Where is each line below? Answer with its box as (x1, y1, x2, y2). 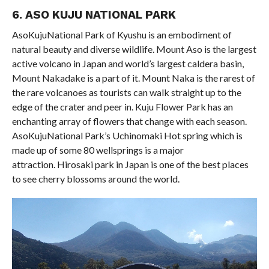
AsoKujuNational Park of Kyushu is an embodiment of (11, 29, 232, 41)
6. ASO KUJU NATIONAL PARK (11, 8, 176, 22)
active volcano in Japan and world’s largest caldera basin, (11, 58, 244, 70)
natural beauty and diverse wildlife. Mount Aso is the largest (11, 43, 256, 55)
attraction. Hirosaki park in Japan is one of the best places (11, 159, 249, 171)
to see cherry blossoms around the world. (11, 173, 180, 185)
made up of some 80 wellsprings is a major (11, 144, 184, 156)
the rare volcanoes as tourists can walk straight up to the (11, 86, 241, 98)
